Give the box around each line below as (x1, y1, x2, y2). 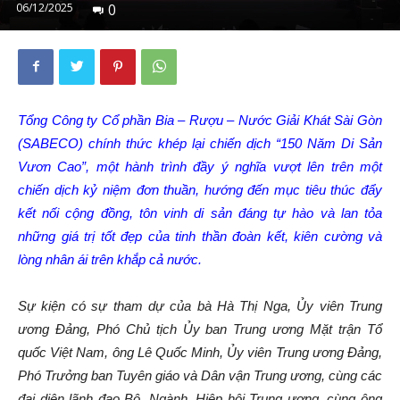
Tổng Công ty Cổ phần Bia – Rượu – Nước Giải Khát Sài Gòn (18, 112, 382, 128)
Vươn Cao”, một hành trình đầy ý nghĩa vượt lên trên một (18, 158, 382, 174)
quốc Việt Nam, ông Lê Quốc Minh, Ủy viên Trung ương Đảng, (18, 344, 382, 360)
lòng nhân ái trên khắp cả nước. (18, 251, 202, 267)
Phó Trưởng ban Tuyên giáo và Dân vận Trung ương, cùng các (18, 367, 382, 383)
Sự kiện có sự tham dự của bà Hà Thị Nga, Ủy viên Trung (18, 297, 382, 313)
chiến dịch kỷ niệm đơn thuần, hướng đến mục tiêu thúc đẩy (18, 181, 382, 197)
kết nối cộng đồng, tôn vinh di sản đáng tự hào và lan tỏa (18, 204, 382, 221)
